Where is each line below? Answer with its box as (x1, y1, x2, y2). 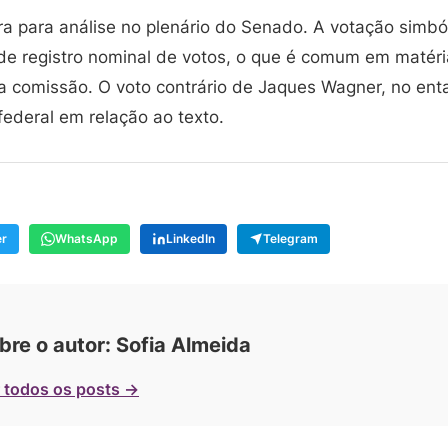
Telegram (263, 231, 318, 246)
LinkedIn (166, 231, 215, 246)
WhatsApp (55, 231, 118, 246)
